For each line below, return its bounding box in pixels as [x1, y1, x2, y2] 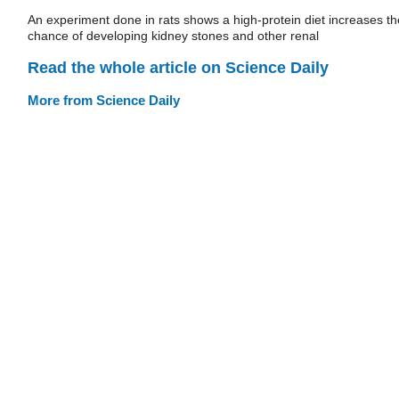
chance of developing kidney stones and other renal [28, 28, 319, 43]
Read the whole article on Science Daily [28, 58, 329, 77]
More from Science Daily [28, 92, 180, 108]
